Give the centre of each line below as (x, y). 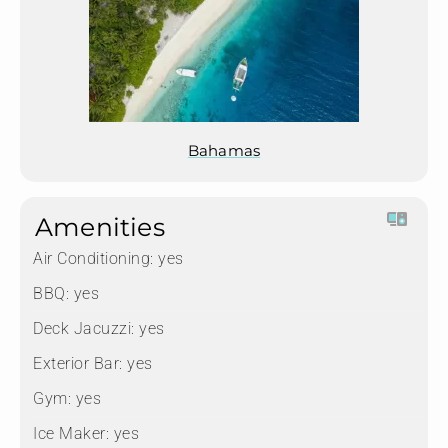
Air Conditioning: (93, 259)
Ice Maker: (71, 434)
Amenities (100, 227)
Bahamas (224, 151)
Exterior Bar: (78, 364)
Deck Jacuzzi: (84, 329)
